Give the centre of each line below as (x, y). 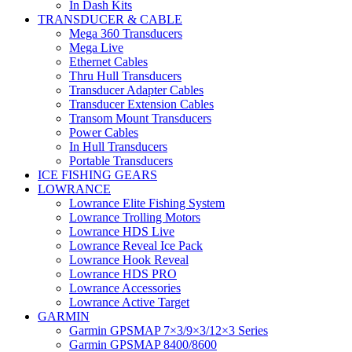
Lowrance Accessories (125, 288)
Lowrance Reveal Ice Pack (136, 246)
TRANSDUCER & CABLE (110, 20)
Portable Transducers (121, 161)
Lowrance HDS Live (122, 232)
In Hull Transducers (118, 147)
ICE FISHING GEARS (97, 175)
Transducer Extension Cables (141, 104)
